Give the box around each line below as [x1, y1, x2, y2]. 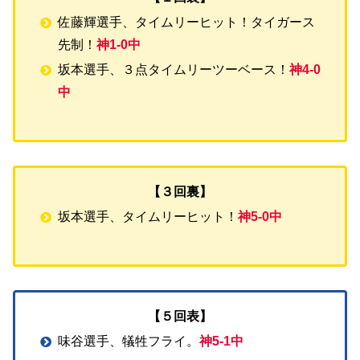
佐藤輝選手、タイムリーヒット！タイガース [58, 15, 316, 30]
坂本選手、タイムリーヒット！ [58, 210, 239, 224]
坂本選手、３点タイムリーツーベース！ [58, 63, 290, 77]
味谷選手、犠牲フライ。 [58, 333, 200, 348]
